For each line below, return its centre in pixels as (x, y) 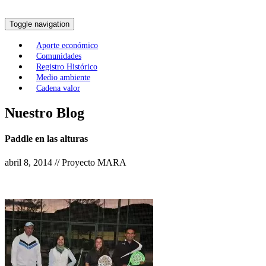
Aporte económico (67, 46)
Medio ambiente (63, 78)
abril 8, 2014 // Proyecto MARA (66, 162)
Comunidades (59, 56)
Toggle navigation (39, 24)
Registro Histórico (67, 67)
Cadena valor (58, 88)
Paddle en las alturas (46, 139)
